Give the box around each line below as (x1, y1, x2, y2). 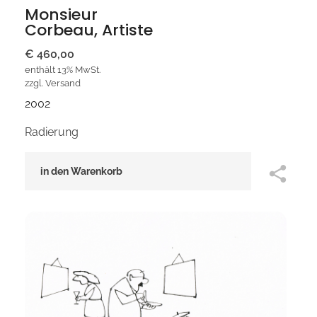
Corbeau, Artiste (25, 19, 153, 42)
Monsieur (25, 4, 98, 26)
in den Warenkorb (40, 166, 122, 178)
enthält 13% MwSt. (25, 64, 100, 76)
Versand (45, 78, 81, 89)
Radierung (25, 125, 79, 139)
